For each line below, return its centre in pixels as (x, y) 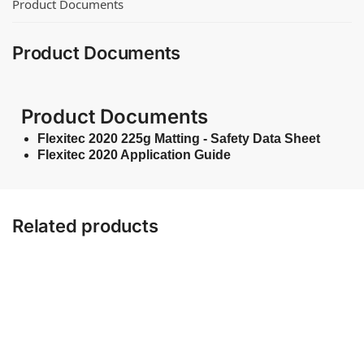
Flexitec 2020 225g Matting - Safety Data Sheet (179, 138)
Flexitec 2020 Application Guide (134, 154)
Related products (85, 225)
